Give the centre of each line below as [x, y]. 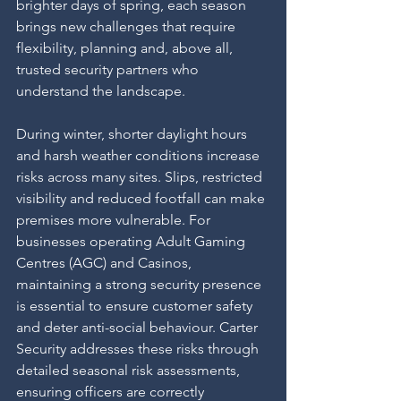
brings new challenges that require [128, 26]
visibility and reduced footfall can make [142, 198]
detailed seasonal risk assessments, [130, 370]
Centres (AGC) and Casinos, [106, 263]
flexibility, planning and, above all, [126, 48]
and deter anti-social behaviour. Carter [139, 327]
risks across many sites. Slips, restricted [141, 177]
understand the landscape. [101, 91]
